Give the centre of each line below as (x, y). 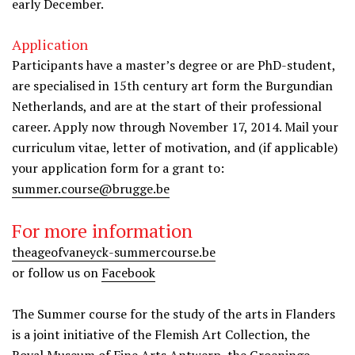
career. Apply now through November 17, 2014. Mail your (175, 127)
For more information (102, 231)
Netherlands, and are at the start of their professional (167, 106)
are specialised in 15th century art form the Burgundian (172, 86)
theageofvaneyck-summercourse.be (114, 252)
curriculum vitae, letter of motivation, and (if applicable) (175, 147)
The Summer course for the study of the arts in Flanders (174, 314)
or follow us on (57, 273)
